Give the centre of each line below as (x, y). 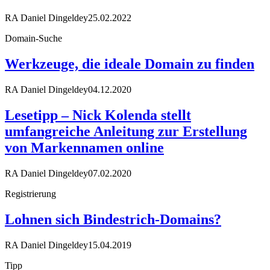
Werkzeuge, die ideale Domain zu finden (130, 64)
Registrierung (30, 193)
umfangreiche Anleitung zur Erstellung (126, 131)
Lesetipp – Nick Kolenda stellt (98, 115)
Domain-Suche (33, 39)
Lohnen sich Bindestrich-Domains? (113, 219)
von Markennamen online (84, 147)
